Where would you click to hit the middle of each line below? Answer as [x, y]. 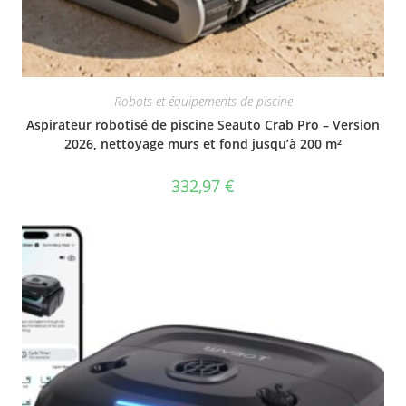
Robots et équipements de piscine [203, 101]
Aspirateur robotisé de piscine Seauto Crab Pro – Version [203, 124]
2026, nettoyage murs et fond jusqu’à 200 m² [203, 143]
